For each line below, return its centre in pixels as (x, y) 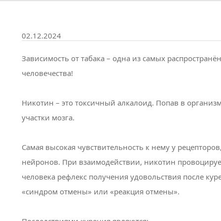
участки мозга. (48, 117)
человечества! (47, 73)
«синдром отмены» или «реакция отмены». (101, 191)
